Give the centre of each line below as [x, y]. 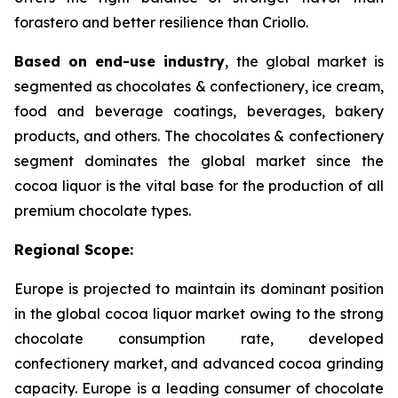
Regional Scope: [74, 250]
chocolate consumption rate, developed [199, 339]
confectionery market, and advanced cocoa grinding [199, 364]
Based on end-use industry [120, 62]
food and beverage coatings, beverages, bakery [199, 111]
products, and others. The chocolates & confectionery [199, 136]
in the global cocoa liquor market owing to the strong [199, 314]
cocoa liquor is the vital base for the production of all [199, 186]
